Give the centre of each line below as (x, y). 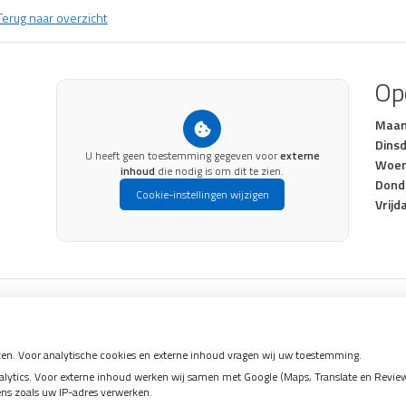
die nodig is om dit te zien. (220, 171)
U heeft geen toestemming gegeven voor (182, 156)
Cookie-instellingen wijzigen (202, 195)
